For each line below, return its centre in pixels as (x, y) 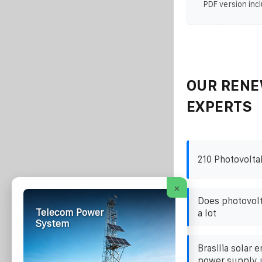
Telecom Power (70, 213)
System (52, 224)
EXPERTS (219, 106)
